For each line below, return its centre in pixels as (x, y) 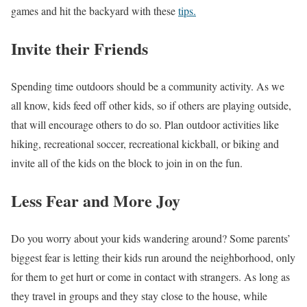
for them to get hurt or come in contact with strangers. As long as (150, 276)
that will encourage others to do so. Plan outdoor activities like (145, 124)
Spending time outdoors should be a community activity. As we (148, 86)
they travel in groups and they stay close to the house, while (139, 295)
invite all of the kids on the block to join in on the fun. (127, 162)
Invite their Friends (79, 48)
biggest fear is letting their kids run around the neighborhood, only (153, 257)
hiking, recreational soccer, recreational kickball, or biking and (145, 143)
